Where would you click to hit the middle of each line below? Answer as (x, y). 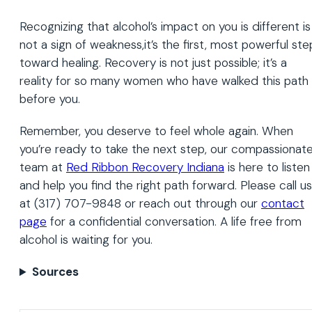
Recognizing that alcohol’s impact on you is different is (165, 27)
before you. (50, 99)
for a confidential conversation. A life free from (174, 222)
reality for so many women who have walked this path (164, 81)
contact (283, 204)
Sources (56, 272)
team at (43, 167)
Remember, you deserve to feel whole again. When (156, 131)
